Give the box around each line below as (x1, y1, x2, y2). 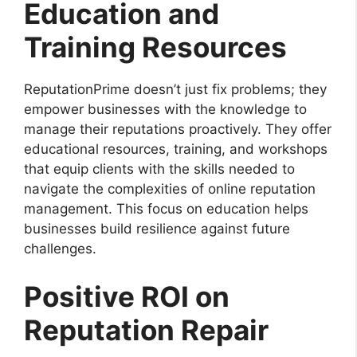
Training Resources (24, 30, 287, 65)
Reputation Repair (24, 312, 269, 347)
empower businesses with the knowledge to (24, 101, 307, 118)
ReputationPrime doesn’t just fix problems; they (24, 81, 327, 98)
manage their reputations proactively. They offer (24, 121, 331, 138)
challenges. (24, 241, 96, 257)
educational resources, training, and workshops (24, 141, 328, 158)
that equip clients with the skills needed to (24, 161, 295, 178)
